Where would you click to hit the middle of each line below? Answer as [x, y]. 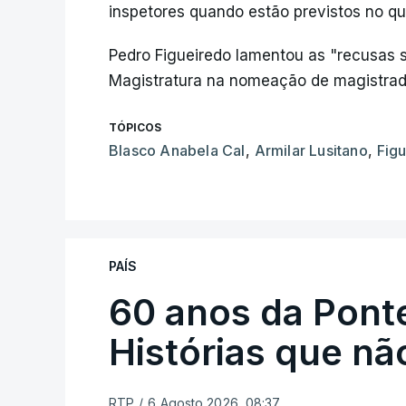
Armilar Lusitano [311, 150]
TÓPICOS [135, 127]
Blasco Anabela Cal [177, 150]
